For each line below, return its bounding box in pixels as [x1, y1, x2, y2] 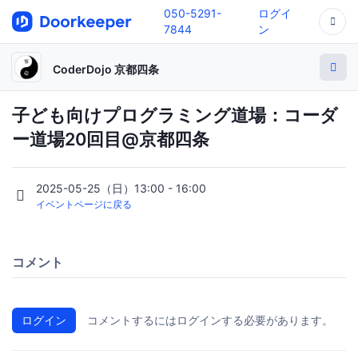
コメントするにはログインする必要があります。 [87, 313, 333, 328]
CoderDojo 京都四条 [53, 62, 159, 76]
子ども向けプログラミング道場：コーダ [12, 105, 338, 125]
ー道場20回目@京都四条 [12, 129, 209, 149]
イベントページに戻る [36, 198, 132, 211]
